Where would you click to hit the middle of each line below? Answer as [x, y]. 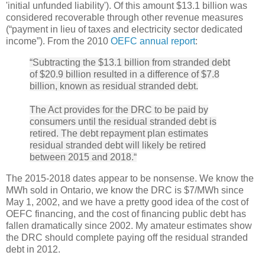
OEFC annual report [153, 41]
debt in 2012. [33, 249]
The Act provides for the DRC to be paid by [119, 109]
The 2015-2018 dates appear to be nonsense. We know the [130, 178]
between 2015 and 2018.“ [83, 157]
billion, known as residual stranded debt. [114, 86]
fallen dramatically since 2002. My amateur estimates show [129, 225]
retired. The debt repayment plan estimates [119, 133]
